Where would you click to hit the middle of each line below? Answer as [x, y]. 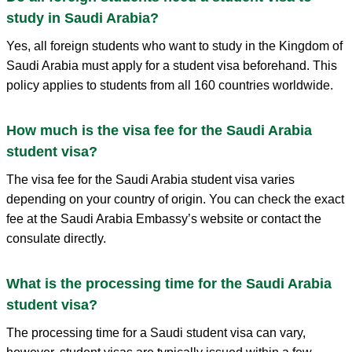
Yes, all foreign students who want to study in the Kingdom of [174, 46]
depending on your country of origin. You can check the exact [175, 199]
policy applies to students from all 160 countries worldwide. [170, 85]
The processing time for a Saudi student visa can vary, [156, 332]
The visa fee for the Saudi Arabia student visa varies [150, 179]
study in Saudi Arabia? [82, 18]
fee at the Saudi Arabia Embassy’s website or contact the [164, 218]
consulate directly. [56, 238]
